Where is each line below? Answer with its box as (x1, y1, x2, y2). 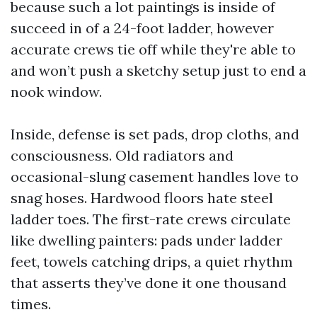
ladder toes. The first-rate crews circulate (11, 209, 291, 228)
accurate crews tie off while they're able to (11, 40, 296, 58)
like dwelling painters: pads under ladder (11, 231, 282, 249)
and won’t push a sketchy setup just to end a (11, 61, 306, 79)
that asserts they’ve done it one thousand (11, 273, 287, 292)
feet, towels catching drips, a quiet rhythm (11, 252, 293, 270)
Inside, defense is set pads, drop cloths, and (11, 125, 299, 143)
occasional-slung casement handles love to (11, 167, 299, 185)
